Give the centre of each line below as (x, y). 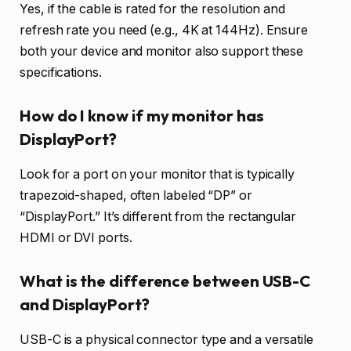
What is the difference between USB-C (165, 281)
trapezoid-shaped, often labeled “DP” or (136, 195)
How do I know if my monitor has (142, 116)
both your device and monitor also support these (162, 51)
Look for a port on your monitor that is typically (157, 174)
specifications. (61, 72)
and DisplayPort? (85, 305)
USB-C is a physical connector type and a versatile (167, 339)
